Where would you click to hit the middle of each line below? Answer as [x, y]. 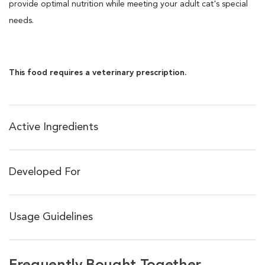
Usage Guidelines [51, 217]
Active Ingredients [54, 127]
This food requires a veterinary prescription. [98, 72]
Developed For [45, 172]
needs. [21, 20]
